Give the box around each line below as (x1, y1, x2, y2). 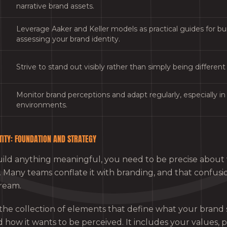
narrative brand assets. (16, 1, 94, 11)
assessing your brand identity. (16, 34, 120, 44)
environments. (16, 100, 67, 109)
